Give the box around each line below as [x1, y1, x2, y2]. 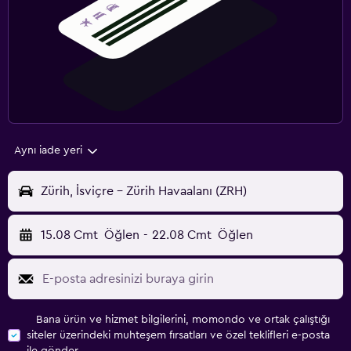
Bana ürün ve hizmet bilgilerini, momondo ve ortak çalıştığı [36, 314, 330, 326]
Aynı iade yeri [14, 145, 82, 157]
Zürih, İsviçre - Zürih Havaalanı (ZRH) [41, 185, 247, 198]
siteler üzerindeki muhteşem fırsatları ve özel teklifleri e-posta [27, 330, 330, 342]
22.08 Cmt [151, 229, 212, 242]
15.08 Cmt [41, 229, 98, 242]
